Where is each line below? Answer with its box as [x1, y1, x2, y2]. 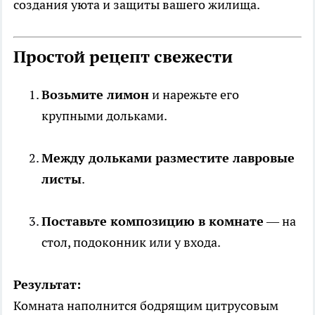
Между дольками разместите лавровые [41, 149, 295, 166]
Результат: [13, 276, 81, 292]
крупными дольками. [41, 107, 167, 124]
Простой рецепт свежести [13, 45, 233, 67]
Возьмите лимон [41, 86, 149, 103]
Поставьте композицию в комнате [41, 212, 264, 229]
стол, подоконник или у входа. [41, 233, 221, 250]
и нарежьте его [149, 86, 239, 103]
